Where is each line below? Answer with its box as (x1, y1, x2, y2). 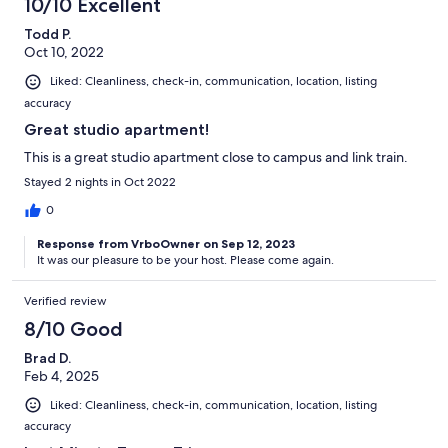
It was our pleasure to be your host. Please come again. (37, 251, 334, 268)
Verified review (24, 292, 107, 309)
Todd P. (24, 25, 71, 44)
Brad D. (24, 348, 71, 367)
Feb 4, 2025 (24, 366, 99, 385)
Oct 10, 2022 (24, 43, 104, 62)
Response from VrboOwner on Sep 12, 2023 (37, 235, 295, 251)
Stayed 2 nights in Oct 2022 (24, 173, 176, 190)
